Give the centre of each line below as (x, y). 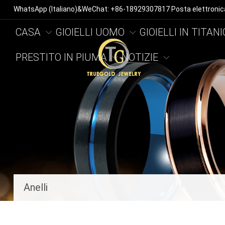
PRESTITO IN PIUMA (61, 57)
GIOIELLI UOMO (90, 32)
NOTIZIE (140, 57)
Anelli (35, 187)
